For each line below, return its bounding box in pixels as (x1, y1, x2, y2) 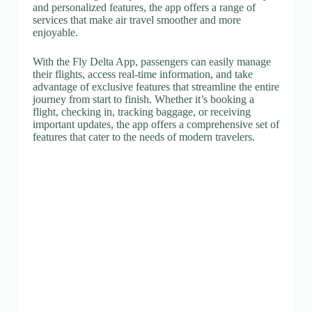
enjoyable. (32, 26, 78, 38)
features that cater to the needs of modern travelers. (32, 131, 255, 143)
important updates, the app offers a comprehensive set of (32, 118, 279, 130)
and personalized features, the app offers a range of (32, 1, 256, 13)
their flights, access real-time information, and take (32, 68, 253, 80)
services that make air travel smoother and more (32, 14, 241, 26)
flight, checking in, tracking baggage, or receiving (32, 106, 251, 118)
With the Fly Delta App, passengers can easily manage (32, 56, 271, 68)
